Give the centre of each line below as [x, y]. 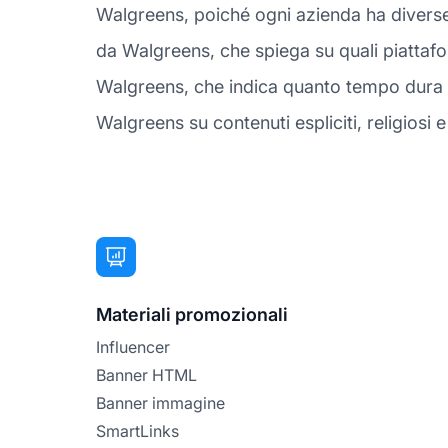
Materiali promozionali [192, 314]
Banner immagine [160, 402]
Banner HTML [146, 374]
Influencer [133, 346]
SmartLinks [137, 430]
